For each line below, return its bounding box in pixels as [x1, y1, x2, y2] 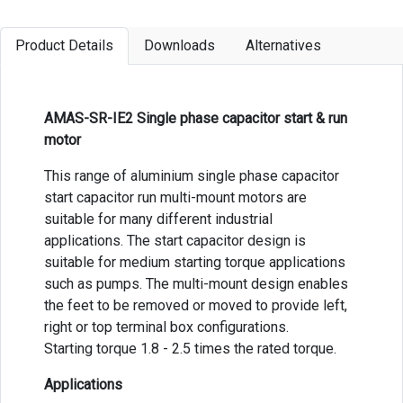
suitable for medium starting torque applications [44, 253, 345, 271]
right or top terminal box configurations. [44, 318, 289, 336]
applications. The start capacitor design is [44, 231, 306, 249]
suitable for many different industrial [44, 210, 273, 228]
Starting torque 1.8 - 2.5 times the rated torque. [44, 339, 336, 357]
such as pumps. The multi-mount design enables [44, 274, 348, 292]
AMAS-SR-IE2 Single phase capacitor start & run [44, 109, 347, 127]
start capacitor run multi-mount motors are [44, 188, 307, 206]
